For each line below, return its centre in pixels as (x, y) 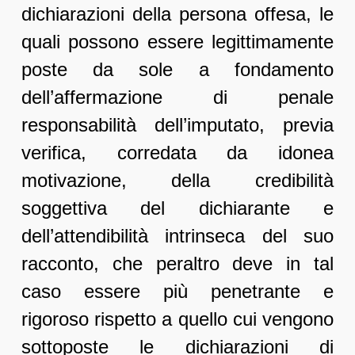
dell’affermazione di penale (177, 97)
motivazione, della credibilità (177, 181)
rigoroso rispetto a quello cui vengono (177, 319)
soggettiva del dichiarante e (177, 208)
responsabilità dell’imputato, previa (177, 125)
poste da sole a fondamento (177, 70)
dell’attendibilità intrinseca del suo (177, 236)
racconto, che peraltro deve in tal (177, 264)
